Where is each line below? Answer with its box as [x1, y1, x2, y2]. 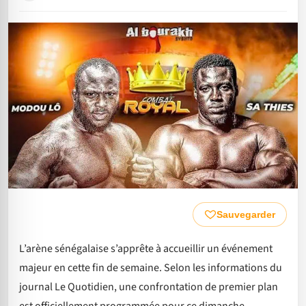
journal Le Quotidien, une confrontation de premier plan [19, 279, 278, 295]
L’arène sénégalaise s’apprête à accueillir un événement [19, 241, 273, 257]
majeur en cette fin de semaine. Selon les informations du [19, 260, 282, 276]
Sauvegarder [217, 209, 275, 221]
